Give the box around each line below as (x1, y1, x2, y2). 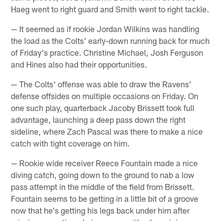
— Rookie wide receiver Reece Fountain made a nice (11, 158, 198, 168)
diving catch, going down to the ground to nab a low (11, 170, 195, 180)
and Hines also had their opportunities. (11, 59, 147, 70)
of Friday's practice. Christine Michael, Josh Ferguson (11, 47, 204, 58)
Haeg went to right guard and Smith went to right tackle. (11, 4, 210, 14)
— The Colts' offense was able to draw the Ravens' (11, 79, 192, 89)
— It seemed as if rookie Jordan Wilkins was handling (11, 24, 200, 34)
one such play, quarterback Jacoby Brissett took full (11, 103, 195, 113)
